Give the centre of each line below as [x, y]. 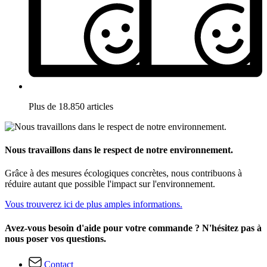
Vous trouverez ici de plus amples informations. [94, 204]
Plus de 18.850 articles [71, 106]
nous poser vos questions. [55, 238]
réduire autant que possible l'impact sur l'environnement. [110, 184]
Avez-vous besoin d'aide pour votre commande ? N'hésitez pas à [133, 228]
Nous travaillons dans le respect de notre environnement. [119, 150]
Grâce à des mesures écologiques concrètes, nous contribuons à [123, 173]
